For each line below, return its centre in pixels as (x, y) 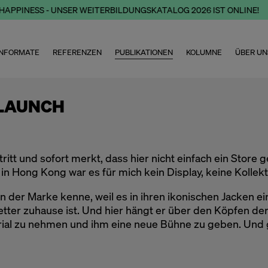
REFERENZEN (77, 52)
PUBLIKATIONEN (144, 52)
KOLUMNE (204, 52)
